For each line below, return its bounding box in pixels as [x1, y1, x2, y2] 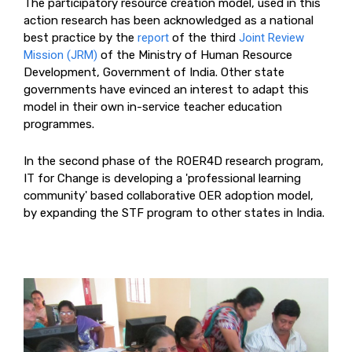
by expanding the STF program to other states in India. [24, 205, 324, 220]
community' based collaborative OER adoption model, [24, 188, 313, 203]
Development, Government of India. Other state [24, 64, 284, 79]
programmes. [24, 116, 94, 131]
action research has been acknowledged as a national [24, 13, 313, 27]
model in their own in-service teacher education [24, 99, 282, 114]
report [137, 30, 169, 45]
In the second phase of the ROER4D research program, [24, 153, 324, 168]
